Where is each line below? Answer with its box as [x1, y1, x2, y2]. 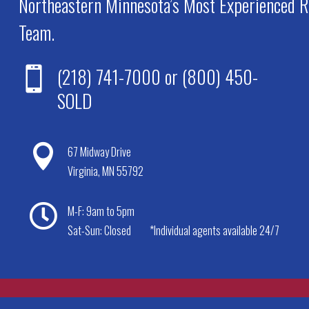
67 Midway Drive [67, 143, 131, 161]
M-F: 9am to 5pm [67, 203, 134, 220]
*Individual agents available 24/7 [149, 222, 279, 239]
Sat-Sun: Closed [67, 222, 131, 239]
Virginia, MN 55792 [67, 163, 143, 180]
